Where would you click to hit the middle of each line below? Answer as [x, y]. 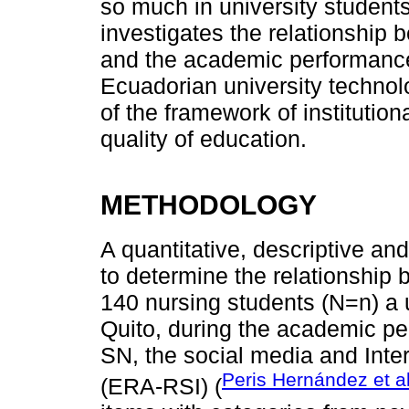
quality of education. [204, 139]
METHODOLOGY [209, 205]
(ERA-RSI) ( [161, 386]
